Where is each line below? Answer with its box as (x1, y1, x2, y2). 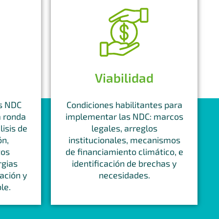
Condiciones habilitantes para (66, 99, 182, 110)
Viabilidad (95, 69, 153, 85)
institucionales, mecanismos (68, 134, 180, 145)
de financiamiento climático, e (65, 146, 183, 157)
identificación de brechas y (71, 157, 177, 169)
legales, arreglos (91, 122, 157, 133)
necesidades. (98, 169, 150, 180)
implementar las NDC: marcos (65, 110, 183, 122)
